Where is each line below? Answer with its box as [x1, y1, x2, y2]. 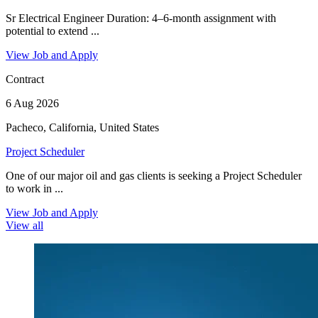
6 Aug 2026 [6, 97, 59, 110]
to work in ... [6, 182, 63, 195]
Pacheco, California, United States [6, 121, 159, 134]
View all [6, 219, 43, 232]
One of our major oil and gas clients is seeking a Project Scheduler [6, 170, 302, 182]
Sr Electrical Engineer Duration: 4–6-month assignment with [6, 12, 276, 25]
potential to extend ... [6, 25, 99, 38]
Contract [6, 73, 44, 86]
